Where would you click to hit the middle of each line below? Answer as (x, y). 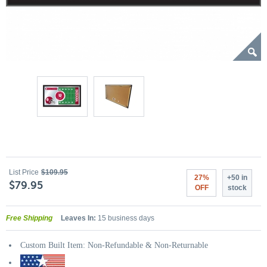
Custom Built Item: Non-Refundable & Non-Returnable (114, 245)
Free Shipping (29, 218)
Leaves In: (78, 218)
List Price (24, 172)
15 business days (125, 218)
